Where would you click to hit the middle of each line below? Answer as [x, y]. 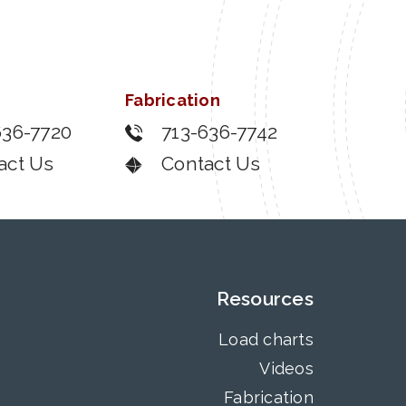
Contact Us [211, 164]
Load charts [266, 339]
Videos [286, 368]
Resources [265, 299]
